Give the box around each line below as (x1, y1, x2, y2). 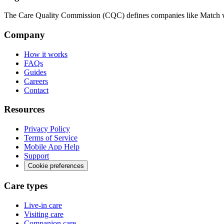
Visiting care (24, 209, 63, 218)
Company (4, 29, 45, 40)
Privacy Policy (24, 124, 70, 133)
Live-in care (24, 200, 62, 209)
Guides (24, 67, 46, 76)
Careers (24, 76, 48, 85)
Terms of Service (24, 133, 77, 142)
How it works (24, 49, 67, 58)
